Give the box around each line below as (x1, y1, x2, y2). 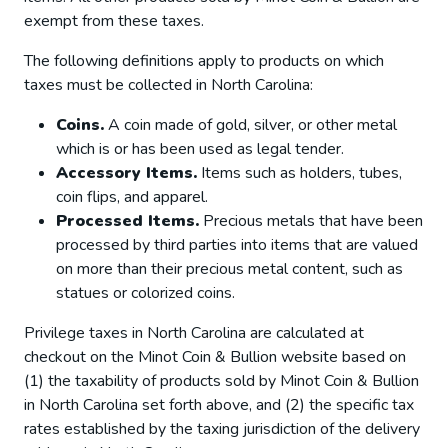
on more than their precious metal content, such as (56, 257, 403, 280)
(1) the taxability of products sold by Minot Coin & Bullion (24, 369, 419, 392)
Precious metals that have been (199, 209, 423, 232)
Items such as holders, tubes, (197, 161, 402, 184)
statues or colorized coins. (56, 281, 235, 304)
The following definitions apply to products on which (24, 49, 384, 72)
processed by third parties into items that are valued (56, 233, 418, 256)
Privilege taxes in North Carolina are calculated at (24, 321, 364, 344)
